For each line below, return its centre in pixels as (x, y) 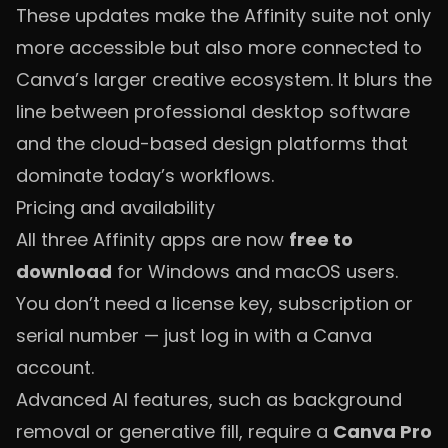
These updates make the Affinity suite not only (223, 15)
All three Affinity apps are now (152, 239)
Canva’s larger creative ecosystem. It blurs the (224, 79)
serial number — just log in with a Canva (194, 335)
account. (55, 367)
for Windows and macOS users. (255, 271)
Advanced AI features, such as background (209, 399)
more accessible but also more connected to (219, 47)
